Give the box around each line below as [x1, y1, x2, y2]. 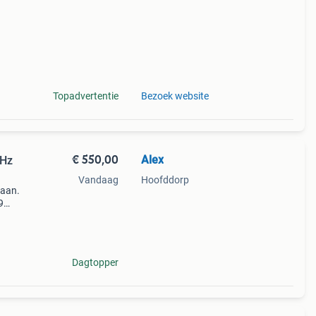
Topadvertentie [52, 90, 119, 102]
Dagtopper [71, 257, 119, 268]
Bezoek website [140, 90, 209, 102]
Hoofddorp [140, 174, 189, 186]
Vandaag [78, 174, 119, 186]
